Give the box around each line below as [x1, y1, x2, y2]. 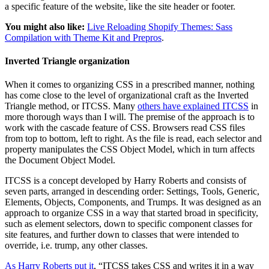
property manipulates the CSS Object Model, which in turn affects [5, 144, 255, 155]
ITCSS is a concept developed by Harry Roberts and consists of [5, 175, 246, 186]
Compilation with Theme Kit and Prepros [5, 32, 162, 43]
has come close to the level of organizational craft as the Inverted [5, 90, 249, 101]
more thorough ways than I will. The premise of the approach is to [5, 112, 255, 122]
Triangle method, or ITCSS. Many [5, 101, 138, 112]
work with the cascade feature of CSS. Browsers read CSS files [5, 122, 245, 133]
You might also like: [5, 21, 85, 32]
